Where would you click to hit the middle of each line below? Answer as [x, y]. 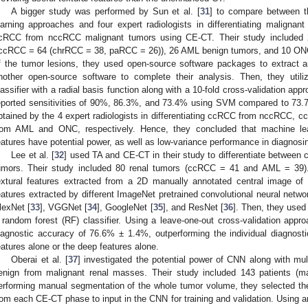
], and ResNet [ [193, 208]
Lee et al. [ [33, 155]
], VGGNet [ [64, 208]
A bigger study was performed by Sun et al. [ [106, 12]
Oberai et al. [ [40, 260]
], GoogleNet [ [125, 208]
